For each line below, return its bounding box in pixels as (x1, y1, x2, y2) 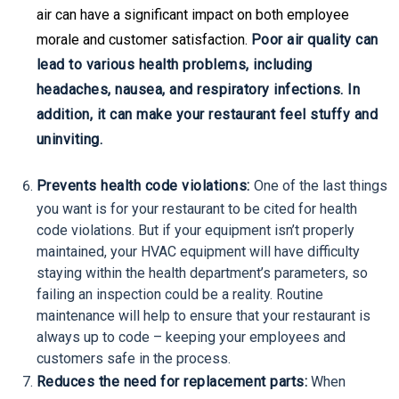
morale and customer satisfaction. (36, 30, 251, 48)
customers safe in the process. (36, 349, 231, 367)
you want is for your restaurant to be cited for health (36, 199, 357, 217)
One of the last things (249, 176, 387, 194)
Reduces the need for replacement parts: (36, 372, 308, 390)
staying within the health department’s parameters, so (36, 264, 368, 281)
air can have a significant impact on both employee (36, 5, 349, 23)
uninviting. (36, 130, 103, 148)
